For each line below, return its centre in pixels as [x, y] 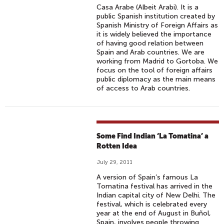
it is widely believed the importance [154, 34]
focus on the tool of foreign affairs [155, 70]
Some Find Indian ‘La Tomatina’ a [153, 136]
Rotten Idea [117, 146]
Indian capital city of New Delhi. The [156, 195]
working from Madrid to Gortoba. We [157, 61]
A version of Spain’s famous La [147, 177]
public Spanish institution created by [156, 16]
